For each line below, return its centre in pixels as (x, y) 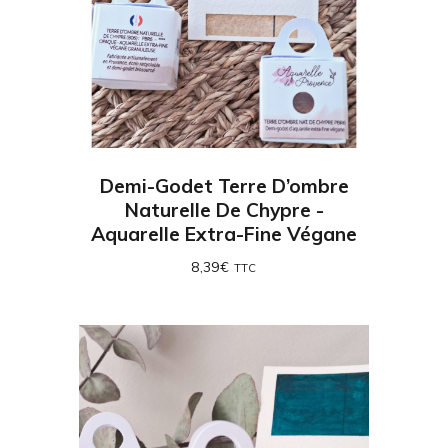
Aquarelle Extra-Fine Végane (224, 233)
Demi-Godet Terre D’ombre (224, 185)
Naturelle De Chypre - (224, 209)
